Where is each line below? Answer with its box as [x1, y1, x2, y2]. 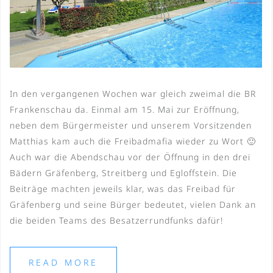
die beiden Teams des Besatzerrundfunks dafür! [10, 214, 223, 226]
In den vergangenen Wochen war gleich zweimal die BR [10, 87, 256, 99]
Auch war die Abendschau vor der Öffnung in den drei [10, 151, 250, 163]
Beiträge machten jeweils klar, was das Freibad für [10, 182, 236, 194]
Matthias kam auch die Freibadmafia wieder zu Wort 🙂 [10, 135, 256, 147]
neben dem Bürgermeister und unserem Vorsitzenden [10, 119, 252, 131]
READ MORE [29, 256, 98, 268]
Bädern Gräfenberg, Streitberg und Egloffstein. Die [10, 166, 237, 179]
